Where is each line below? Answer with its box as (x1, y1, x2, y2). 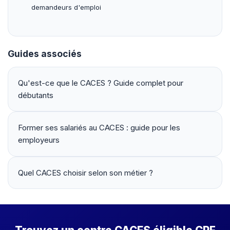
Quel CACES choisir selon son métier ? (17, 167, 153, 178)
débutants (17, 90, 53, 100)
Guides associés (8, 48, 82, 59)
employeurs (17, 135, 60, 145)
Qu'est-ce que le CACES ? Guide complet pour (17, 78, 183, 88)
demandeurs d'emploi (31, 3, 101, 12)
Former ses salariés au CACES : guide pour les (17, 123, 180, 132)
